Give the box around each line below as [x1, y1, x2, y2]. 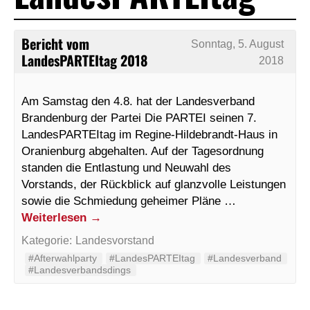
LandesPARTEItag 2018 [21, 49, 147, 71]
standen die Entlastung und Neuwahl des [21, 160, 231, 174]
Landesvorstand [75, 234, 154, 246]
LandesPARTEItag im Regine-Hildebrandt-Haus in [21, 127, 277, 141]
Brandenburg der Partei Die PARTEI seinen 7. [21, 110, 257, 125]
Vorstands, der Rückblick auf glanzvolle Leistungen [21, 176, 286, 191]
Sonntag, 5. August [191, 37, 284, 50]
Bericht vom [21, 33, 89, 54]
